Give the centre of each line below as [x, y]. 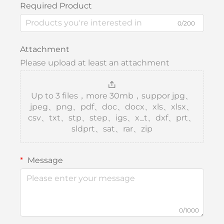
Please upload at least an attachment [95, 62]
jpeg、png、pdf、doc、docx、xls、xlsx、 [112, 106]
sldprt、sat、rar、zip [112, 128]
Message [44, 160]
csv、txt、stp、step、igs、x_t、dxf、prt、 [112, 117]
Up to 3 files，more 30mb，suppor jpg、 [112, 95]
